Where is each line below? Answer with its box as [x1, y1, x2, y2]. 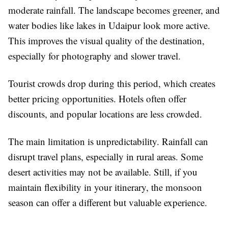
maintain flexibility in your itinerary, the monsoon [8, 181, 202, 194]
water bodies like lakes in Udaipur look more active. [8, 19, 210, 32]
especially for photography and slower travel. [8, 49, 181, 63]
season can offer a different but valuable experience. [8, 196, 207, 209]
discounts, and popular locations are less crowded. [8, 107, 202, 121]
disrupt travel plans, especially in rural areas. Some [8, 150, 203, 163]
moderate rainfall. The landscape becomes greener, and [8, 4, 220, 17]
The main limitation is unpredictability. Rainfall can [8, 135, 208, 148]
